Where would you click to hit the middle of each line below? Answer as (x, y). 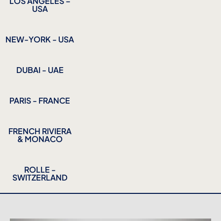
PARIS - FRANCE (40, 101)
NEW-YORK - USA (66, 39)
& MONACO (40, 139)
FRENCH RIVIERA (40, 131)
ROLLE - (40, 170)
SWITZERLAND (40, 178)
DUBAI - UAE (40, 70)
